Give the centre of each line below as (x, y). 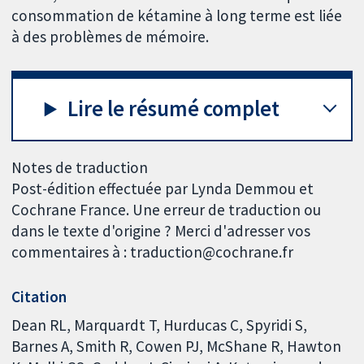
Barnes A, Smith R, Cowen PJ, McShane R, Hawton (177, 347)
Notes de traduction (80, 167)
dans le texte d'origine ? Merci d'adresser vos (161, 230)
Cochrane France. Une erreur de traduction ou (167, 209)
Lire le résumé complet (174, 109)
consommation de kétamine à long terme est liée (177, 15)
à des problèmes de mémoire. (110, 36)
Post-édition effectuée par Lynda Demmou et (163, 188)
